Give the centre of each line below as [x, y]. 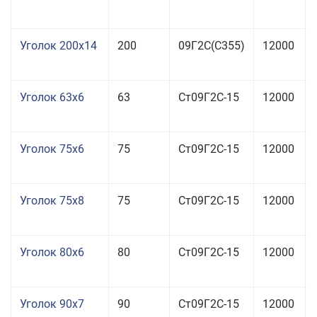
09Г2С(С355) [212, 46]
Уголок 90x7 [52, 304]
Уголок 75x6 [52, 149]
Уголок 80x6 [52, 252]
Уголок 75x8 [52, 201]
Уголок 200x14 [58, 46]
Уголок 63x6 [52, 97]
